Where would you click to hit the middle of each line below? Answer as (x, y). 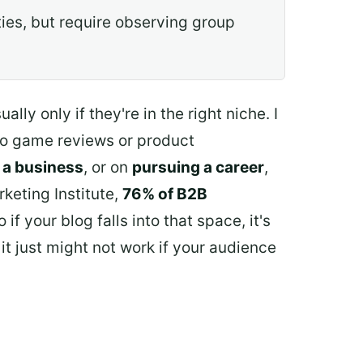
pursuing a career (198, 168)
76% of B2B (165, 194)
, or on (108, 168)
